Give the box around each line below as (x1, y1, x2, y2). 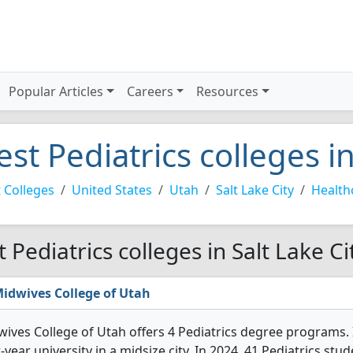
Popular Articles (9, 83, 104, 100)
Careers (126, 83, 173, 100)
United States (72, 181, 152, 199)
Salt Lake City (216, 181, 294, 199)
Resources (196, 83, 259, 100)
